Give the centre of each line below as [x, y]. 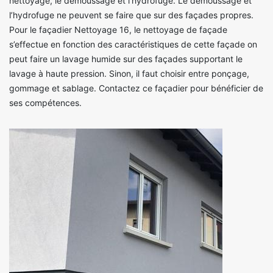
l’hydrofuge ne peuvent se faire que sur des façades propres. [131, 15]
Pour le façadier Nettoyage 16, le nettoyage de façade [118, 30]
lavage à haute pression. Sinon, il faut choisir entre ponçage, [129, 74]
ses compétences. [45, 103]
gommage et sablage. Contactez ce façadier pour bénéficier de [136, 88]
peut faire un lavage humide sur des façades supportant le [126, 59]
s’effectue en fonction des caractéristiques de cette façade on [133, 44]
